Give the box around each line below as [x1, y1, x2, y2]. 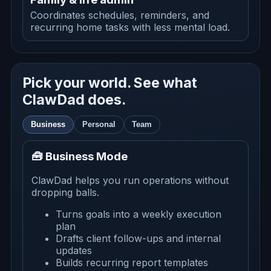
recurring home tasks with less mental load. [30, 21, 230, 34]
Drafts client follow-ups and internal [55, 232, 221, 245]
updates [55, 244, 92, 257]
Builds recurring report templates [55, 256, 208, 269]
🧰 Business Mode [31, 149, 128, 163]
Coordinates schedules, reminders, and [30, 9, 210, 22]
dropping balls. [31, 186, 99, 199]
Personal [82, 120, 116, 129]
